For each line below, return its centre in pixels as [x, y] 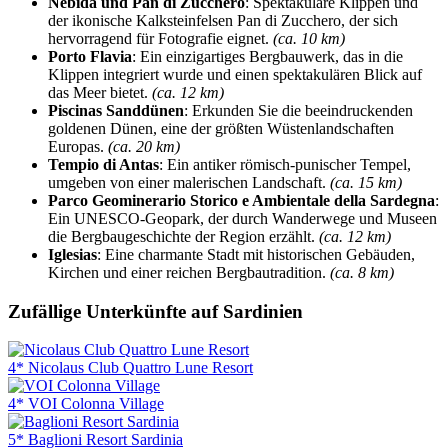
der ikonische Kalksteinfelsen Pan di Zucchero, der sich [223, 20]
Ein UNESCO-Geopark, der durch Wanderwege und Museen [242, 218]
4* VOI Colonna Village [86, 404]
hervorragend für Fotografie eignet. [160, 38]
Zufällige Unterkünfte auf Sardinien [155, 311]
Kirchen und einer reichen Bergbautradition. [189, 272]
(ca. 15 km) [366, 182]
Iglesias [72, 254]
